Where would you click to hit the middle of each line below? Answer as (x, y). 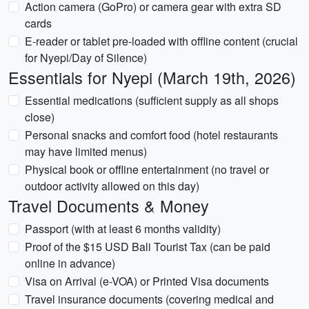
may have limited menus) (86, 151)
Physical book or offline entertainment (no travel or (147, 169)
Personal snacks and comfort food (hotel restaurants (151, 135)
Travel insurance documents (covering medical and (149, 299)
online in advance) (70, 263)
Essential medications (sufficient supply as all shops (152, 100)
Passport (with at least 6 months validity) (123, 229)
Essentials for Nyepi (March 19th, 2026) (152, 77)
